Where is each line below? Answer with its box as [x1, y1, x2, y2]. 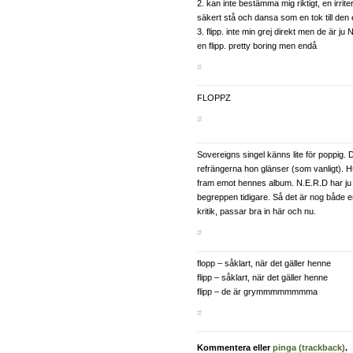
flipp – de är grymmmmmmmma [197, 287, 318, 297]
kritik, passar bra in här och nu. [197, 206, 316, 217]
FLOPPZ [197, 92, 231, 102]
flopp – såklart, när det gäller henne [197, 258, 331, 269]
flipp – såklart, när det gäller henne [197, 273, 328, 283]
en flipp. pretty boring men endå [197, 40, 317, 50]
